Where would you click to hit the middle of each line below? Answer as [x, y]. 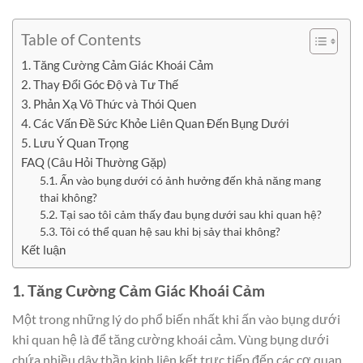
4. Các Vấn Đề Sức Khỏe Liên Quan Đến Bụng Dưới [155, 124]
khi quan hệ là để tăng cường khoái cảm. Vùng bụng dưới [171, 339]
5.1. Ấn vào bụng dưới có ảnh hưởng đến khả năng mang [180, 181]
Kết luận [43, 250]
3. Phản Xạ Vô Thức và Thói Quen [109, 104]
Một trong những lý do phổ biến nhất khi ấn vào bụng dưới [176, 318]
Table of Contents [81, 40]
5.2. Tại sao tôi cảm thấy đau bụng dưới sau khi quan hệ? [180, 215]
